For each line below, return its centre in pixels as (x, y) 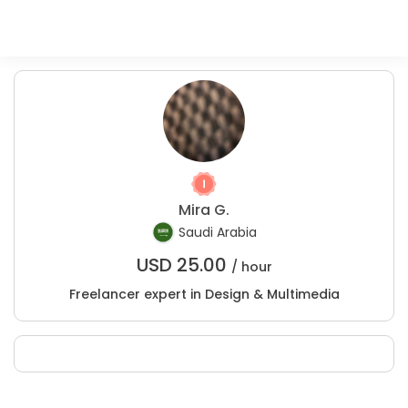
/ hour (251, 267)
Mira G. (204, 210)
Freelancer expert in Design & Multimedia (204, 294)
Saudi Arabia (217, 233)
